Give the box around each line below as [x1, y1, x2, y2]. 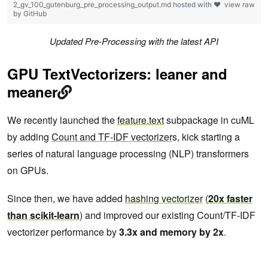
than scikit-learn [7, 208, 80, 223]
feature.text [117, 113, 164, 127]
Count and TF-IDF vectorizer [51, 130, 172, 144]
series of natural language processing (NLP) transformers [7, 147, 249, 161]
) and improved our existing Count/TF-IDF [80, 208, 255, 223]
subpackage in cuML [164, 113, 254, 127]
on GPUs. [7, 163, 48, 178]
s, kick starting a [172, 130, 240, 144]
